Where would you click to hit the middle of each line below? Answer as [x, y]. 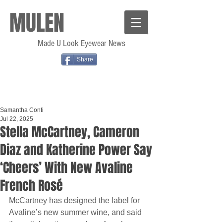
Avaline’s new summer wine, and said [76, 212]
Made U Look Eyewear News [81, 43]
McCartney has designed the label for [75, 200]
